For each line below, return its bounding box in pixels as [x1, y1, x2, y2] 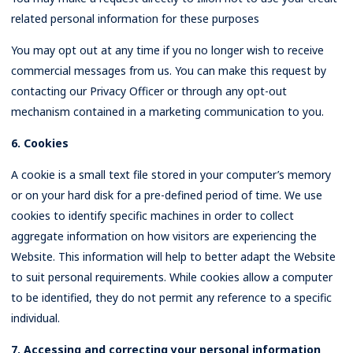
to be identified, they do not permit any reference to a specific [11, 290, 332, 305]
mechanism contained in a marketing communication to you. [11, 104, 324, 119]
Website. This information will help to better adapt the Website [11, 249, 336, 264]
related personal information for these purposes [11, 11, 259, 26]
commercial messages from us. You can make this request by [11, 63, 326, 78]
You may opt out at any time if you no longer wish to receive [11, 43, 324, 58]
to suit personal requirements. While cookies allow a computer [11, 269, 333, 284]
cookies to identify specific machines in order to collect [11, 208, 294, 223]
